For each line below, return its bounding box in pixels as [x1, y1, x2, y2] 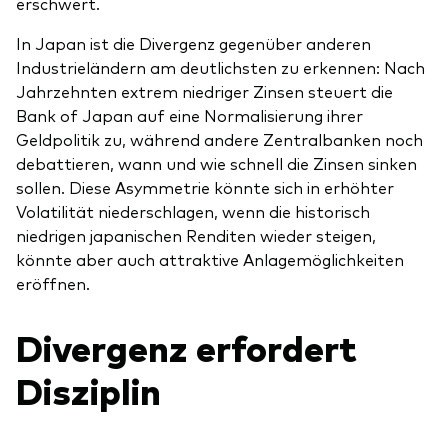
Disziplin [16, 364, 161, 414]
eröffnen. [16, 271, 90, 294]
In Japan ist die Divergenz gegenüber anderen [16, 31, 371, 54]
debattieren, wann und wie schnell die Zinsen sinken [16, 151, 417, 174]
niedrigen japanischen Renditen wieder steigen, [16, 223, 376, 246]
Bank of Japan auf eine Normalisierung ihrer [16, 103, 363, 126]
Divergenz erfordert [16, 321, 357, 371]
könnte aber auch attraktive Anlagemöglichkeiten [16, 247, 404, 270]
